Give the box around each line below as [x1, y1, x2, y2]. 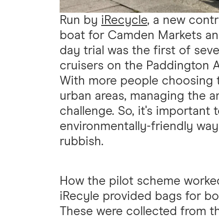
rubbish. [60, 135, 104, 148]
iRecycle [101, 14, 147, 26]
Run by [60, 14, 101, 26]
